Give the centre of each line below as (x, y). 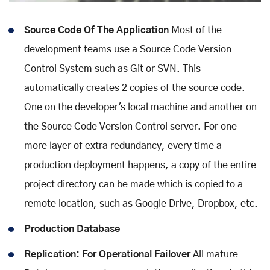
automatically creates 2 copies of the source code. (135, 88)
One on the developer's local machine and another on (140, 107)
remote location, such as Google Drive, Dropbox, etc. (141, 203)
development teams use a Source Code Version (128, 49)
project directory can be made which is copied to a (133, 184)
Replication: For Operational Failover (107, 254)
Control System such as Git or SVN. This (112, 68)
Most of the (195, 30)
